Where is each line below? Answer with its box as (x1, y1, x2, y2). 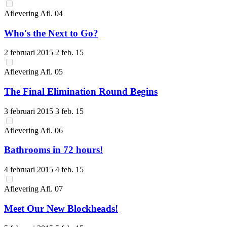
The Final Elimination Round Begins (4, 86, 158, 97)
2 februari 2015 (4, 48, 55, 57)
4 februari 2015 (4, 165, 55, 174)
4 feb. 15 (55, 165, 84, 174)
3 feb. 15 (55, 106, 84, 116)
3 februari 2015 (4, 106, 55, 116)
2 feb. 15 (55, 48, 84, 57)
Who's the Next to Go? (4, 27, 98, 39)
